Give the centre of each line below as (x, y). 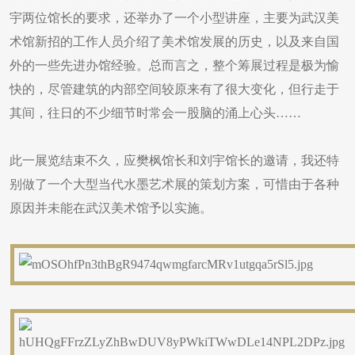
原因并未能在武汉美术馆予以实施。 (111, 208)
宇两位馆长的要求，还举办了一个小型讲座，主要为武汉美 (174, 18)
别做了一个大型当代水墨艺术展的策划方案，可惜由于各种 (174, 184)
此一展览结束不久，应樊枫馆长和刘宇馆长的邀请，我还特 (174, 160)
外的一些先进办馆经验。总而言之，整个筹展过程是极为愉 (174, 65)
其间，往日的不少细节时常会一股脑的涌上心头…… (155, 113)
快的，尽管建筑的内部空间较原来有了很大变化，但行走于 (174, 89)
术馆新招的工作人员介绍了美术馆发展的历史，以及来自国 (174, 42)
